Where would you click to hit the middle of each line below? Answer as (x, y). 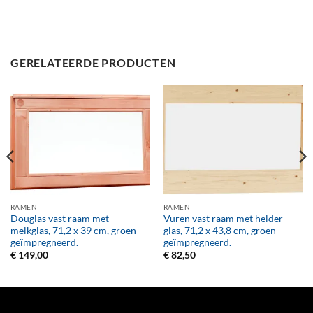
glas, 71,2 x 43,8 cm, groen (219, 230)
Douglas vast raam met (59, 218)
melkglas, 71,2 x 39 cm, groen (73, 230)
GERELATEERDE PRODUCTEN (93, 62)
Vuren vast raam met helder (223, 218)
